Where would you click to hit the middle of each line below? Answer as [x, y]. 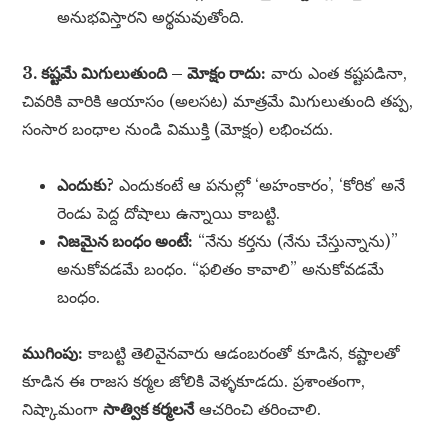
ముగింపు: [53, 353]
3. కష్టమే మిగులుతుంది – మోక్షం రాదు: [144, 73]
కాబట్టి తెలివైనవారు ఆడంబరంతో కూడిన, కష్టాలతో [242, 353]
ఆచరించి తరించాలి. [258, 409]
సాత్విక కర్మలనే [149, 409]
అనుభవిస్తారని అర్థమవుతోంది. [151, 17]
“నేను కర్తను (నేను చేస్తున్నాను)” [296, 241]
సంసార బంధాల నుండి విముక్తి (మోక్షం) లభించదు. [178, 129]
